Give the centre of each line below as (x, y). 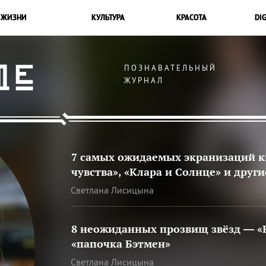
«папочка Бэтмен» (121, 243)
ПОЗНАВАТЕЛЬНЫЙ (171, 68)
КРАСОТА (191, 18)
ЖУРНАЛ (144, 80)
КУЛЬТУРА (108, 18)
